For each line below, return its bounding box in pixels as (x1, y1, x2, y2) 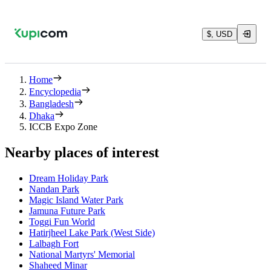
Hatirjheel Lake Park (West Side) (29, 227, 155, 238)
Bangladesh (29, 99, 74, 109)
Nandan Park (29, 183, 79, 194)
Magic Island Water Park (29, 194, 123, 205)
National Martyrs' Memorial (29, 249, 135, 260)
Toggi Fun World (29, 216, 95, 227)
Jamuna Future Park (29, 205, 105, 216)
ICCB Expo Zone (29, 122, 97, 132)
